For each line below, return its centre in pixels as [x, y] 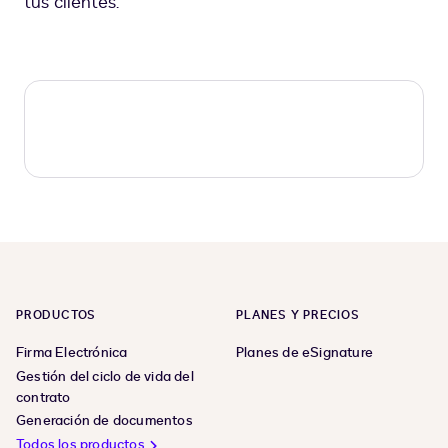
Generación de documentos [104, 421]
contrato [43, 398]
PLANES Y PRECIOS [298, 315]
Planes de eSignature [304, 353]
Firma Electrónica [72, 353]
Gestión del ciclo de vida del [105, 377]
